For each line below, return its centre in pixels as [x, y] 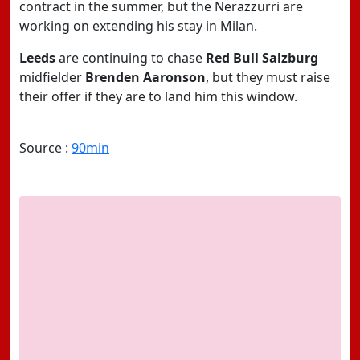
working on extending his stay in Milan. [138, 26]
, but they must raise [268, 77]
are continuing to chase [131, 58]
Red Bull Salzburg [262, 58]
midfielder [52, 77]
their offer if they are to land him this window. [158, 96]
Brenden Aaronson [145, 77]
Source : [45, 148]
